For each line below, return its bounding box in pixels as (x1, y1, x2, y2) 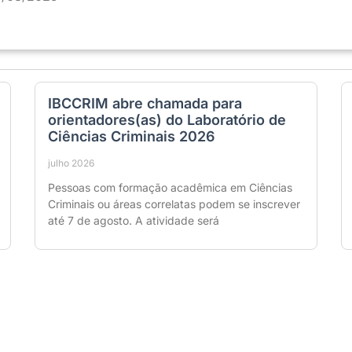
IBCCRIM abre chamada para (48, 95, 242, 112)
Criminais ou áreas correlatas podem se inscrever (48, 197, 300, 211)
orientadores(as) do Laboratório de (48, 112, 286, 129)
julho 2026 (48, 157, 94, 170)
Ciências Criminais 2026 (48, 128, 215, 145)
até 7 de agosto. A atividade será (48, 214, 219, 228)
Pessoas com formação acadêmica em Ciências (48, 181, 292, 195)
